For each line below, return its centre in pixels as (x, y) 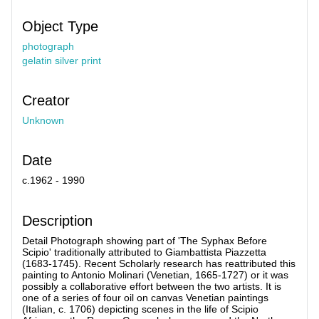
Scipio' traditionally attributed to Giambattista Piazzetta (144, 252)
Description (57, 220)
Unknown (43, 121)
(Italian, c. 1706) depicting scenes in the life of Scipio (140, 309)
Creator (46, 101)
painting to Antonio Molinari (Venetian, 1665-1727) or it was (155, 274)
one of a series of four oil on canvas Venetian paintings (145, 297)
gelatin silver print (62, 60)
